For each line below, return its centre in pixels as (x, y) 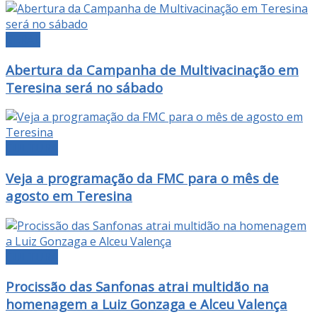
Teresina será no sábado (84, 87)
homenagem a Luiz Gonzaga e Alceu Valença (146, 304)
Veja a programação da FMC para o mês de (142, 178)
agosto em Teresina (69, 195)
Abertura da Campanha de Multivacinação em (152, 69)
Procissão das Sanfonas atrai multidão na (137, 287)
